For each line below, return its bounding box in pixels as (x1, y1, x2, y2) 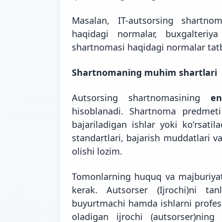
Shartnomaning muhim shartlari (72, 66, 217, 78)
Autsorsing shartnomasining (72, 91, 211, 104)
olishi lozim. (72, 145, 122, 157)
